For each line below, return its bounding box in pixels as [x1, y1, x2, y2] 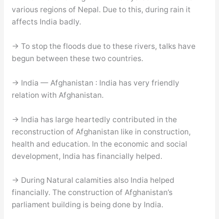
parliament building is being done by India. [11, 200, 163, 210]
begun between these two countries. [11, 54, 143, 63]
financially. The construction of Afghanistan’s [11, 188, 173, 197]
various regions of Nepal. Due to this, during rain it [11, 5, 191, 15]
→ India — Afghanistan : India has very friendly [11, 78, 179, 88]
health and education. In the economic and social [11, 139, 187, 149]
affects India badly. [11, 17, 81, 27]
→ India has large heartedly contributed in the [11, 114, 177, 124]
